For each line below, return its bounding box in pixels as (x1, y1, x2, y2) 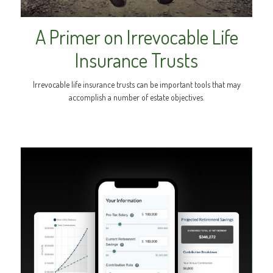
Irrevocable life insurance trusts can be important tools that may (32, 79, 241, 90)
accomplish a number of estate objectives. (69, 91, 204, 102)
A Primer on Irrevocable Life (35, 24, 238, 49)
